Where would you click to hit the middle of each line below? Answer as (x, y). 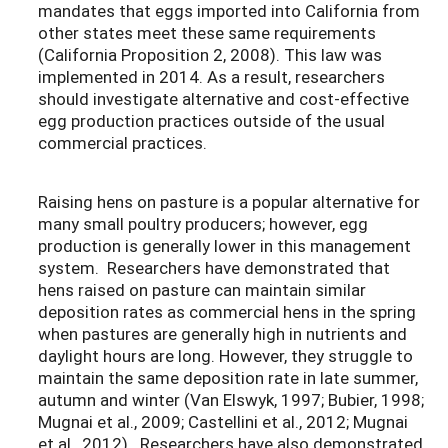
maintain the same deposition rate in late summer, (228, 377)
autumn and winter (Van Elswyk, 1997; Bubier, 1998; (231, 399)
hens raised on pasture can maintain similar (202, 289)
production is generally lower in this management (224, 245)
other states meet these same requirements (207, 32)
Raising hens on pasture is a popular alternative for (229, 201)
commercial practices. (122, 142)
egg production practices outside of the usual (211, 120)
